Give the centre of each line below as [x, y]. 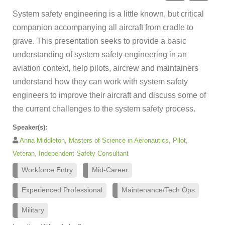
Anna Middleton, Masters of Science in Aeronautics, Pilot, [104, 140]
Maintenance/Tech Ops [158, 190]
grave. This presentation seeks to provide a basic [99, 41]
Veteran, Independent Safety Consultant [71, 153]
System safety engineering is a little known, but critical [108, 14]
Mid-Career [110, 170]
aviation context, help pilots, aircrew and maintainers [105, 68]
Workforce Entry [47, 170]
